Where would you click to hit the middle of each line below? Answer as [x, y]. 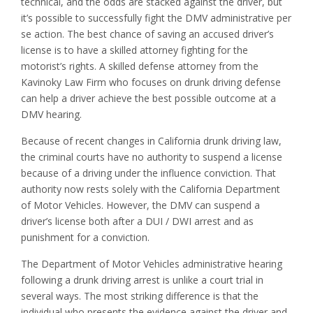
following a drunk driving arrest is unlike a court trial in [142, 280]
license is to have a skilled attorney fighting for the [134, 50]
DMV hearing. [51, 115]
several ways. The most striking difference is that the [140, 296]
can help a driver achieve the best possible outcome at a [148, 99]
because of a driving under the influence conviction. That [148, 173]
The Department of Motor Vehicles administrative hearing [152, 264]
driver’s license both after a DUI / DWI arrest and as [137, 221]
